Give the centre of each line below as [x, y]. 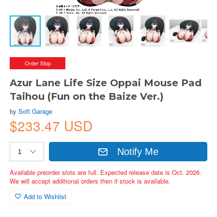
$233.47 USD [51, 125]
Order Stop [38, 63]
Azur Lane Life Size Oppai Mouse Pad [106, 83]
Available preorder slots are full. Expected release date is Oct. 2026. [106, 172]
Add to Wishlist [45, 196]
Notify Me [138, 151]
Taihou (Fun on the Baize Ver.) [87, 96]
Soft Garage [35, 111]
